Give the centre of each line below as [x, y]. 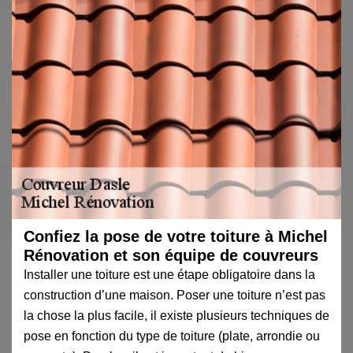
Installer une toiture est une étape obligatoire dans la [169, 274]
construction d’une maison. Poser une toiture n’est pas [175, 295]
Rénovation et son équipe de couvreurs [171, 255]
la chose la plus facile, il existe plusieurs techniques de [176, 315]
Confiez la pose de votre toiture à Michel [176, 236]
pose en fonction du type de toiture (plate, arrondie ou [172, 336]
